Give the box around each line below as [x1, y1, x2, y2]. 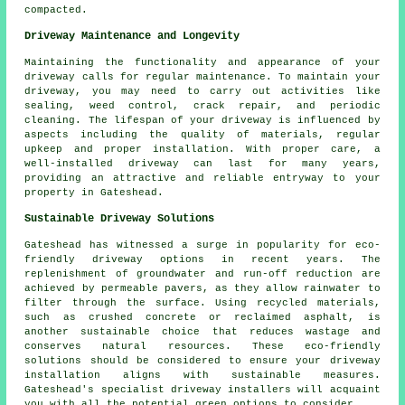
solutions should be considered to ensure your [24, 355, 330, 367]
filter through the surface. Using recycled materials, [24, 297, 381, 309]
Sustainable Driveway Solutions [24, 212, 215, 226]
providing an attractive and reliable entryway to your [24, 173, 381, 184]
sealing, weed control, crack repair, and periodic [24, 100, 381, 112]
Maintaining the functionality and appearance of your [24, 57, 381, 69]
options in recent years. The [143, 254, 381, 266]
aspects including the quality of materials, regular [24, 129, 381, 141]
